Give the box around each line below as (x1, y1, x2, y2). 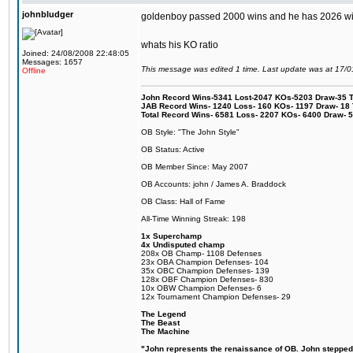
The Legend (141, 310, 186, 318)
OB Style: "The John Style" (141, 128, 240, 136)
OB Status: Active (141, 145, 205, 154)
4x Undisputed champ (141, 240, 225, 249)
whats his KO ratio (141, 39, 218, 50)
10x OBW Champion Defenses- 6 (141, 284, 262, 292)
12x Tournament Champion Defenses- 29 (141, 292, 291, 301)
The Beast (141, 318, 180, 327)
